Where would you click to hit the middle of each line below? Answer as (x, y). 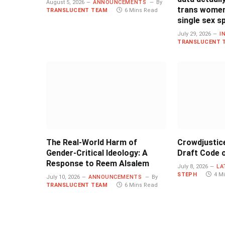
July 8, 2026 (193, 166)
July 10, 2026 (63, 177)
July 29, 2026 (194, 34)
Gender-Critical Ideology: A (97, 153)
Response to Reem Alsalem (98, 163)
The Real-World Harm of (92, 142)
